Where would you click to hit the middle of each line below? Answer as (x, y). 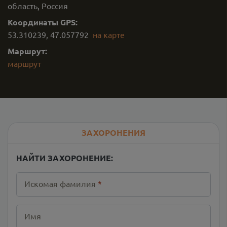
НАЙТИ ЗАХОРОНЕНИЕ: (65, 158)
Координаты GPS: (43, 22)
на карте (109, 34)
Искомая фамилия (60, 183)
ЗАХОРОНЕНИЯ (113, 133)
